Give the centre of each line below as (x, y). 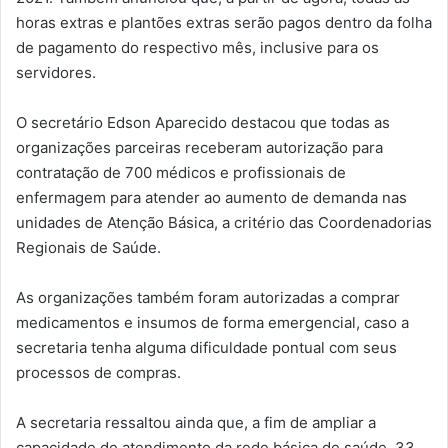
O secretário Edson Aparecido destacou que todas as (203, 122)
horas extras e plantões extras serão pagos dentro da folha (224, 22)
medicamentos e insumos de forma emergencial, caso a (212, 322)
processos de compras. (98, 372)
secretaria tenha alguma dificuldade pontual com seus (206, 347)
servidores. (56, 72)
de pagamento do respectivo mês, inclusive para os (197, 47)
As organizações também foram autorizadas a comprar (208, 297)
